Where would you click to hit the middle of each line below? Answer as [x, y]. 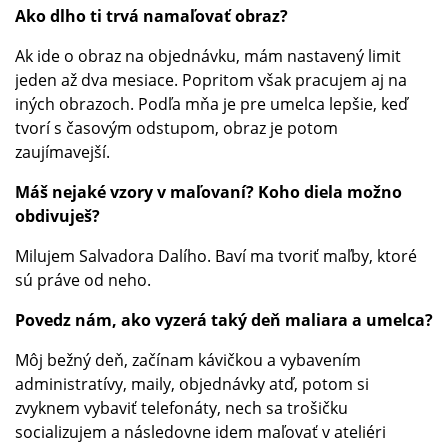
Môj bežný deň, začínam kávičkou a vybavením [188, 359]
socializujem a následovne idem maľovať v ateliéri [200, 431]
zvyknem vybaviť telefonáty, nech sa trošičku [181, 407]
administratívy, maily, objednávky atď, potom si [192, 383]
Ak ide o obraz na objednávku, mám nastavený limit [208, 55]
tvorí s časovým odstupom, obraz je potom [176, 127]
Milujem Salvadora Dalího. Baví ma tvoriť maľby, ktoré [216, 255]
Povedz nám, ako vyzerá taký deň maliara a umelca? [224, 319]
